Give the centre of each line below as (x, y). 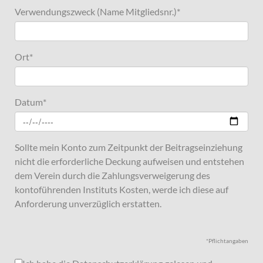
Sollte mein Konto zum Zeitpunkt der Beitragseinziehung (129, 147)
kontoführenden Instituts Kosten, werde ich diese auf (122, 189)
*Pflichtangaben (227, 241)
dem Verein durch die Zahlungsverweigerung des (112, 175)
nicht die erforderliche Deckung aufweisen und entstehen (129, 161)
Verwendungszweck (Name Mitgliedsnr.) (96, 11)
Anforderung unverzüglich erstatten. (88, 203)
